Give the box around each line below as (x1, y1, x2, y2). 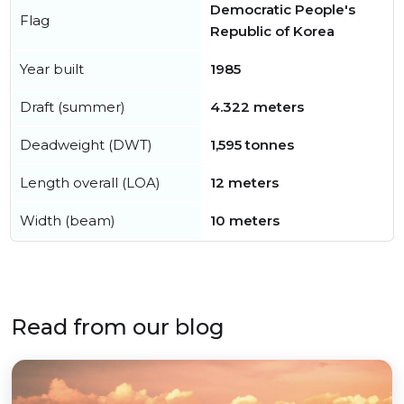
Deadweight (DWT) (20, 136, 152, 154)
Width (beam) (20, 212, 115, 230)
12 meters (210, 174, 279, 192)
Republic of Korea (210, 23, 335, 41)
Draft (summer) (20, 98, 125, 116)
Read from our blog (11, 314, 225, 341)
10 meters (210, 212, 280, 230)
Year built (20, 60, 84, 78)
